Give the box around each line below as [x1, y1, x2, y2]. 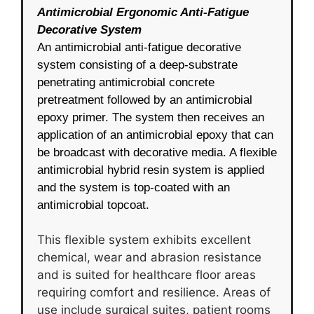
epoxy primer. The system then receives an [37, 110, 264, 124]
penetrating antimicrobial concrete [37, 75, 214, 89]
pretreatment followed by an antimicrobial [37, 93, 252, 107]
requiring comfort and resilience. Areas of [37, 285, 271, 300]
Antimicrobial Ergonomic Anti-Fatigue [37, 5, 249, 19]
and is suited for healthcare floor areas [37, 268, 256, 282]
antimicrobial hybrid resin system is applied [37, 163, 264, 177]
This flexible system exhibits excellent [37, 233, 251, 247]
